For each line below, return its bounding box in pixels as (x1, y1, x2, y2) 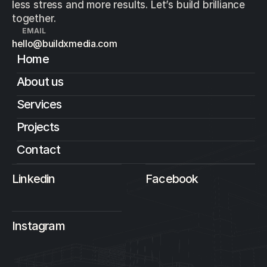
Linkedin (12, 171, 55, 186)
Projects (17, 120, 60, 134)
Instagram (12, 218, 65, 233)
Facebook (145, 171, 198, 186)
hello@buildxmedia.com (12, 38, 117, 49)
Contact (17, 142, 61, 157)
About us (17, 74, 64, 89)
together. (12, 13, 56, 24)
